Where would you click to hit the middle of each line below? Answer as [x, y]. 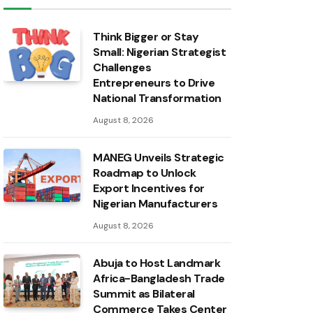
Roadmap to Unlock [145, 173]
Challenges [122, 68]
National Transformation [157, 99]
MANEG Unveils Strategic [159, 158]
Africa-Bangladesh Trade [159, 279]
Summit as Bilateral [144, 294]
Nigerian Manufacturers [155, 204]
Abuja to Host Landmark [157, 263]
